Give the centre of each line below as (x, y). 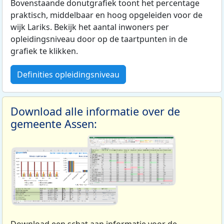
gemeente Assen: (54, 124)
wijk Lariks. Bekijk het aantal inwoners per (90, 27)
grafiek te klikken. (44, 51)
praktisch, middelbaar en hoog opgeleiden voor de (106, 15)
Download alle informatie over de (95, 111)
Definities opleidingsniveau (68, 75)
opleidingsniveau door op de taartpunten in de (99, 39)
